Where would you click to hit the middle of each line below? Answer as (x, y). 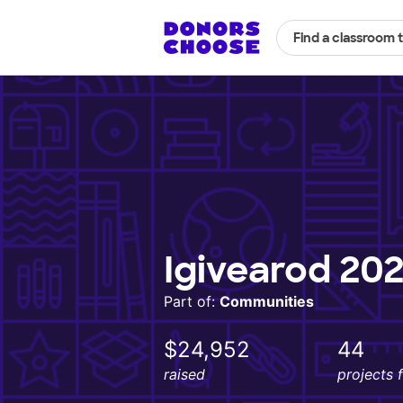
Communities (267, 302)
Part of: (192, 302)
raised (184, 375)
